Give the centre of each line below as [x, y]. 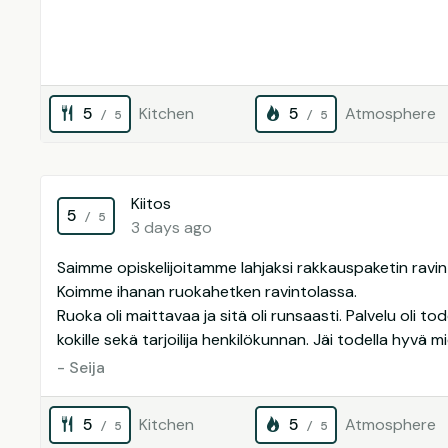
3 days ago [171, 227]
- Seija [81, 367]
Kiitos [151, 203]
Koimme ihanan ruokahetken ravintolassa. [207, 291]
